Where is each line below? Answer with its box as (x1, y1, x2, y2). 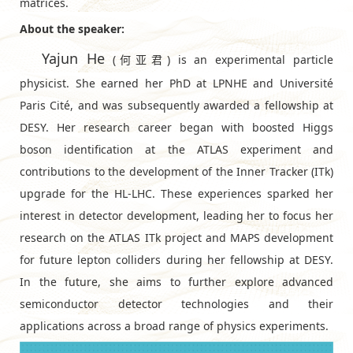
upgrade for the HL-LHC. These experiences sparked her (20, 185, 333, 201)
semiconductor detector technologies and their (20, 295, 333, 311)
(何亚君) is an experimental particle (104, 51, 334, 67)
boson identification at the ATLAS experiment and (20, 141, 333, 157)
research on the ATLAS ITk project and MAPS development (20, 229, 333, 245)
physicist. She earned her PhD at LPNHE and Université (20, 75, 333, 91)
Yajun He (42, 48, 105, 68)
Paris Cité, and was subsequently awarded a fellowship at (20, 97, 333, 113)
